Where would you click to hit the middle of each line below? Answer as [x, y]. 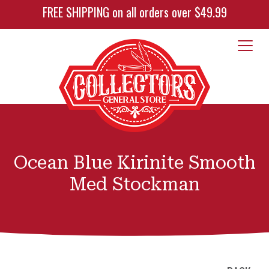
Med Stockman [134, 184]
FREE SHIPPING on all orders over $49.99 [134, 12]
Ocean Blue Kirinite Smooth [134, 162]
